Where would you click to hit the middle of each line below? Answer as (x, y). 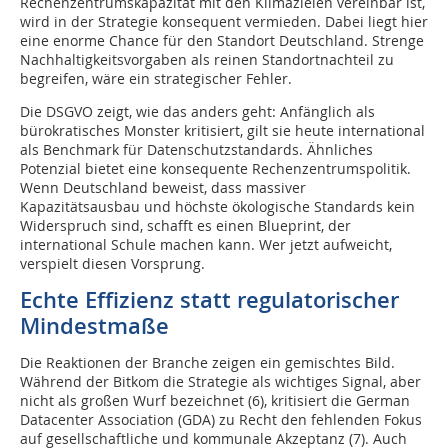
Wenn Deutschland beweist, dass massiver (163, 187)
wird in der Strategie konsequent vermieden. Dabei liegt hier (224, 21)
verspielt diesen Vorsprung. (112, 263)
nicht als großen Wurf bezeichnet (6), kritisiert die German (215, 400)
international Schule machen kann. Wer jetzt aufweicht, (206, 244)
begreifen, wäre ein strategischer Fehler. (156, 78)
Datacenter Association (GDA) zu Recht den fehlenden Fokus (221, 419)
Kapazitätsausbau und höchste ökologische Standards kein (217, 206)
